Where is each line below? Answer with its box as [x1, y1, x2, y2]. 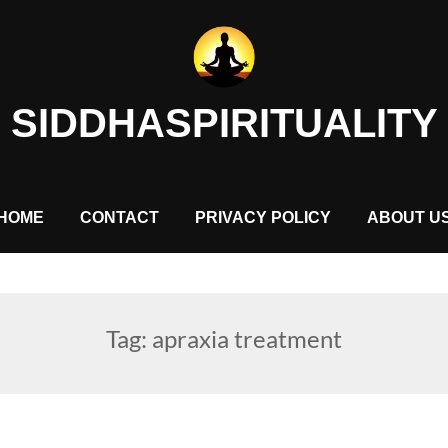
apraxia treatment [152, 323, 342, 353]
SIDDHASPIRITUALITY [10, 100, 438, 145]
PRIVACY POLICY [195, 208, 331, 226]
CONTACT [80, 208, 159, 226]
